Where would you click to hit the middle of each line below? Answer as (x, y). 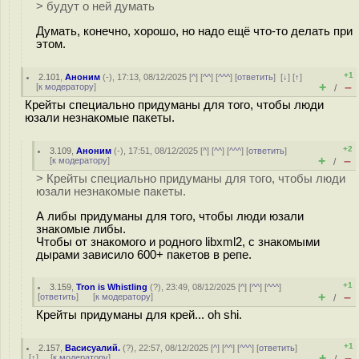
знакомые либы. (81, 229)
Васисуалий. (93, 348)
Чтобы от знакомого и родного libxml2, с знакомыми (178, 242)
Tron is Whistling (112, 287)
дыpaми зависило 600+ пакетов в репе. (144, 254)
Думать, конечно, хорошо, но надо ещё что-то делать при (194, 31)
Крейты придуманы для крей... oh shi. (139, 315)
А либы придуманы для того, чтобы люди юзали (170, 216)
